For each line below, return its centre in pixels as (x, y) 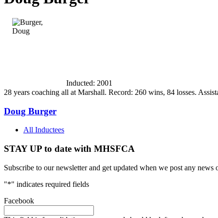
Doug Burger (30, 111)
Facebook (19, 200)
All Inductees (44, 130)
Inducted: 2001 (89, 83)
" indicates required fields (50, 184)
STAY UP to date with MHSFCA (69, 149)
